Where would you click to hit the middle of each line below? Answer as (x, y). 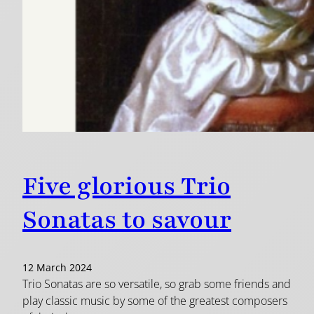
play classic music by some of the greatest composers (155, 301)
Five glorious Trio (127, 187)
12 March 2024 (57, 268)
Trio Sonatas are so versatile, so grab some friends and (157, 284)
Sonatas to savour (127, 220)
